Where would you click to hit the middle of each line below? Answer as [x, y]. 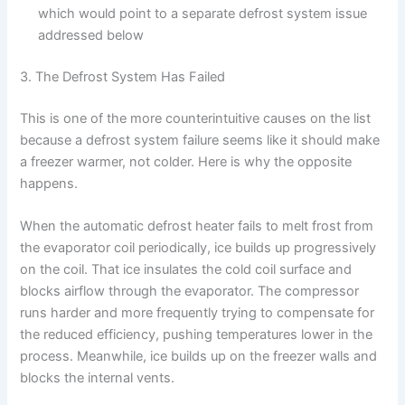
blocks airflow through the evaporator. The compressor [190, 291]
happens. [49, 183]
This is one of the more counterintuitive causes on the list [196, 118]
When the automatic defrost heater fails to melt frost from [197, 226]
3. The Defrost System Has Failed [123, 76]
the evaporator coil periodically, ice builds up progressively [198, 247]
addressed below [91, 35]
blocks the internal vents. [98, 377]
